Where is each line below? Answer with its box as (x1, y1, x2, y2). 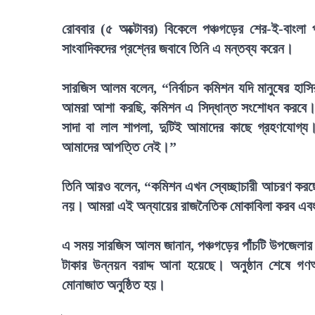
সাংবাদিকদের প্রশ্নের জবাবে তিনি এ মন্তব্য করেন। (62, 41, 293, 56)
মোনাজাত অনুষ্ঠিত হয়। (62, 277, 165, 292)
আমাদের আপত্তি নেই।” (62, 139, 176, 155)
